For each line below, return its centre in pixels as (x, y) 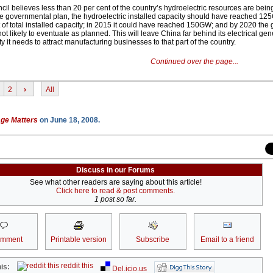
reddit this (76, 266)
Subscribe (153, 240)
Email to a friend (227, 240)
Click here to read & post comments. (115, 191)
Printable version (78, 240)
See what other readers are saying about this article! (115, 183)
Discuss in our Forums (115, 170)
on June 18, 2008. (69, 120)
